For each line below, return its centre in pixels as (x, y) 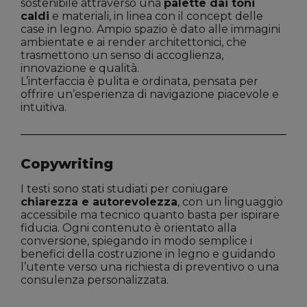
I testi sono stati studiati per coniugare (124, 189)
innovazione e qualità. (80, 69)
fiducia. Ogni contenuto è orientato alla (128, 228)
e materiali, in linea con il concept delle (156, 16)
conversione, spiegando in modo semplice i (136, 241)
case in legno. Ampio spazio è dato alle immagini (150, 29)
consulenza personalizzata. (95, 280)
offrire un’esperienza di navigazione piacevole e (150, 95)
